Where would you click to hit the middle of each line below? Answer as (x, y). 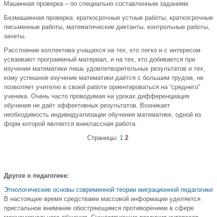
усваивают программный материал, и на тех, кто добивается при (100, 60)
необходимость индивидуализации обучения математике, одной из (102, 115)
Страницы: (103, 138)
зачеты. (15, 36)
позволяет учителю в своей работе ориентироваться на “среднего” (102, 87)
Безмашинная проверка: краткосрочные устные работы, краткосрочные (108, 18)
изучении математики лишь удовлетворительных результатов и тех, (105, 69)
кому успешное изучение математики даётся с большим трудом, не (104, 78)
